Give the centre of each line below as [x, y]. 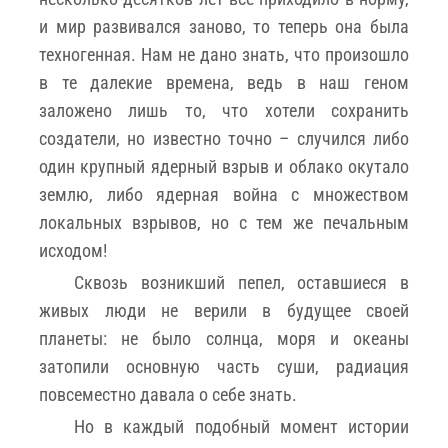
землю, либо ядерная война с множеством [224, 194]
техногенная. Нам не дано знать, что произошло [224, 54]
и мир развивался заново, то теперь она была [224, 26]
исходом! [73, 250]
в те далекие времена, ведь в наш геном [224, 82]
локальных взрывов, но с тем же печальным [224, 222]
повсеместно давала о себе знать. [168, 394]
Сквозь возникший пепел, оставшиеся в [241, 282]
